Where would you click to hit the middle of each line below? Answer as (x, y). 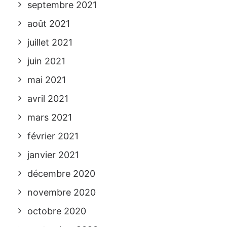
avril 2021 (48, 99)
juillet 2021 (50, 42)
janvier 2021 (53, 155)
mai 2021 (47, 80)
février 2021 (53, 136)
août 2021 (49, 24)
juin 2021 (46, 61)
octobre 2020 (57, 211)
